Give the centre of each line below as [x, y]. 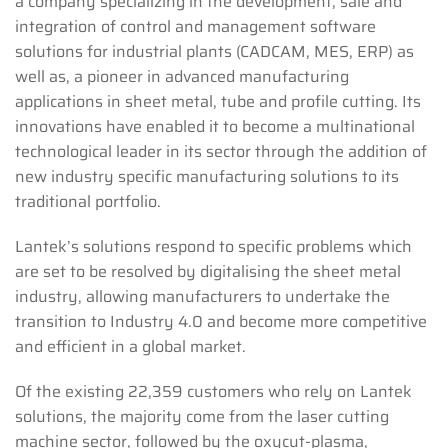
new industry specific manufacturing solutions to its [207, 177]
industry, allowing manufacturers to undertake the [202, 297]
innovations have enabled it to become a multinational [215, 127]
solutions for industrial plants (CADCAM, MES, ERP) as [214, 52]
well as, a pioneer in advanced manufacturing [182, 77]
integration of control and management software [195, 27]
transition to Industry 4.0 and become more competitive [221, 322]
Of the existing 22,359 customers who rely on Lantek [213, 392]
